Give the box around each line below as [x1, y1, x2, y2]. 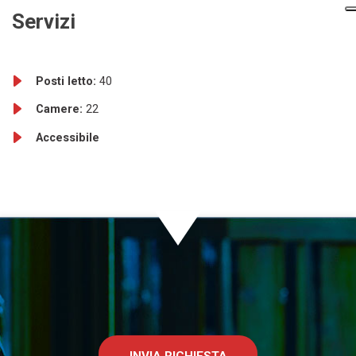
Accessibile [36, 131, 99, 145]
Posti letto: [36, 74, 99, 88]
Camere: [36, 103, 86, 117]
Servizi [12, 10, 75, 34]
